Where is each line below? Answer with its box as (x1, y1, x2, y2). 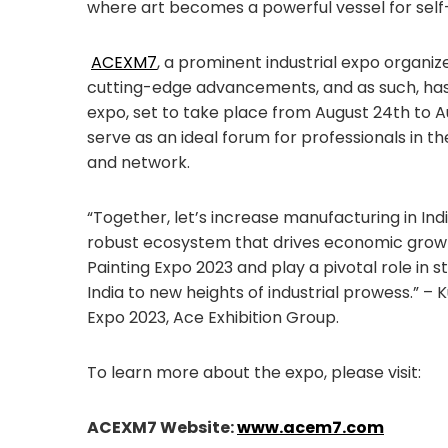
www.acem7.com (237, 416, 384, 440)
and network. (87, 151, 190, 175)
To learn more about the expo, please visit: (87, 361, 421, 385)
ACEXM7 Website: (87, 416, 237, 440)
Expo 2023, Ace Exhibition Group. (87, 306, 339, 330)
